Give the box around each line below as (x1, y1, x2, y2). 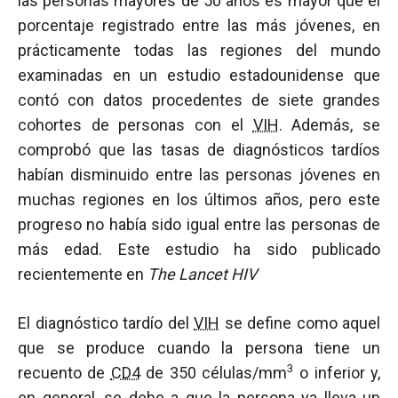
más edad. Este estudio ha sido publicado (18, 240, 380, 259)
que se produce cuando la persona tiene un (18, 338, 380, 357)
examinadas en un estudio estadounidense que (18, 66, 380, 84)
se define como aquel (219, 314, 380, 332)
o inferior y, (293, 363, 380, 382)
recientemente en (18, 265, 147, 283)
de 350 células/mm (139, 363, 287, 382)
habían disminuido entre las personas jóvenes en (18, 165, 380, 184)
